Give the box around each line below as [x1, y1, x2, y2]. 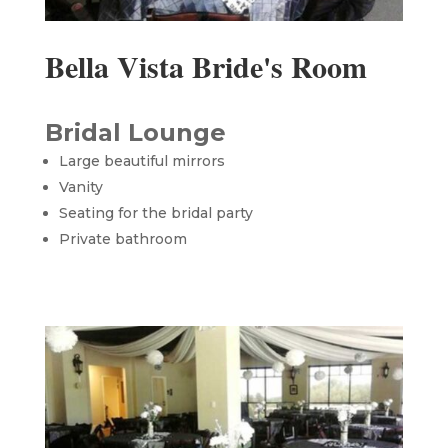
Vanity [58, 177, 103, 196]
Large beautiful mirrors [58, 151, 225, 170]
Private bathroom [58, 229, 187, 248]
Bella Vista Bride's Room [44, 43, 367, 88]
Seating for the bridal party [58, 203, 253, 222]
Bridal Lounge [44, 117, 226, 147]
